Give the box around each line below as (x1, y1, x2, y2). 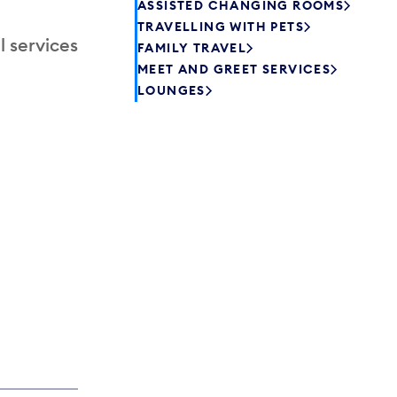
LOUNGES (137, 82, 206, 99)
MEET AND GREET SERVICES (137, 61, 331, 78)
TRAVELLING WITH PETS (137, 19, 304, 35)
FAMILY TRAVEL (137, 40, 247, 57)
